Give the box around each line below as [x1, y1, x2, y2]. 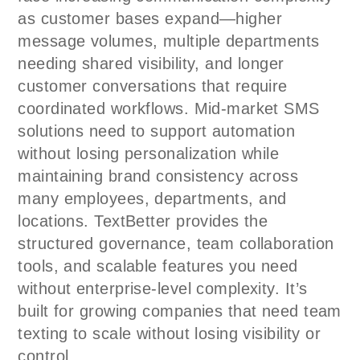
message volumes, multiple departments [18, 31, 320, 50]
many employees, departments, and [18, 189, 287, 207]
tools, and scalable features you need [18, 256, 298, 275]
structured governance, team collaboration [18, 234, 334, 252]
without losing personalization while [18, 144, 280, 162]
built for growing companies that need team [18, 301, 342, 320]
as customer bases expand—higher [18, 9, 283, 27]
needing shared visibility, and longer [18, 54, 284, 72]
